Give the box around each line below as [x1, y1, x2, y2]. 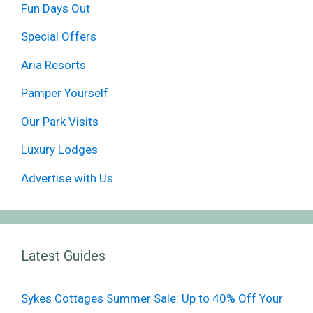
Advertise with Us [21, 170, 113, 185]
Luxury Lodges [21, 143, 98, 157]
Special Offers [21, 29, 96, 44]
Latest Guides [21, 247, 105, 264]
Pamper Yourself [21, 86, 108, 101]
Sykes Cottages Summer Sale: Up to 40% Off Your [21, 291, 283, 305]
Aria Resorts [21, 57, 86, 72]
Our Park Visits [21, 114, 99, 129]
